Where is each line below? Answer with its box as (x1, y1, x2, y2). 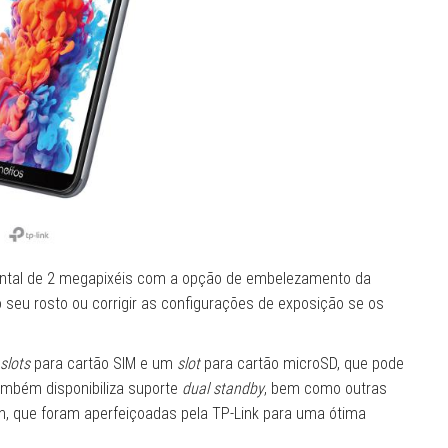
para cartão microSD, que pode (200, 354, 404, 373)
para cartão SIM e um (30, 354, 177, 373)
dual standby (182, 379, 264, 398)
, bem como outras (264, 379, 387, 398)
